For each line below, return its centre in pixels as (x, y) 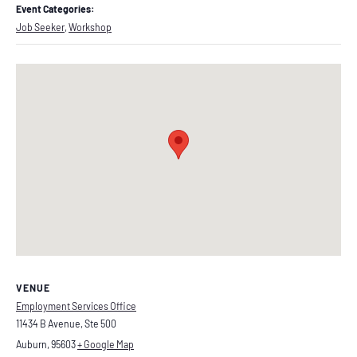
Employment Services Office (76, 306)
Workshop (90, 27)
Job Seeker (40, 27)
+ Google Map (106, 344)
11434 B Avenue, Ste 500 (66, 323)
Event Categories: (55, 8)
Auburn (31, 344)
